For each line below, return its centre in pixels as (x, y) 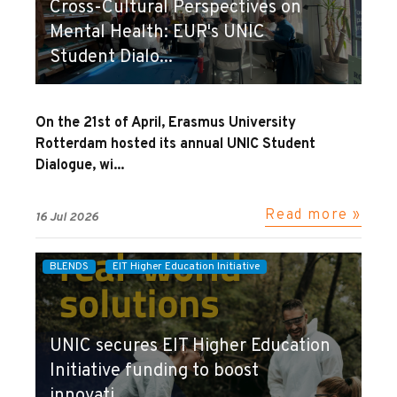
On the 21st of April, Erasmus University (166, 123)
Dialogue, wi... (80, 165)
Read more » (313, 215)
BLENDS (69, 266)
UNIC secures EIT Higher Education (190, 346)
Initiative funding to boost (154, 371)
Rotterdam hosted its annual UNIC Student (175, 144)
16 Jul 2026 (67, 217)
